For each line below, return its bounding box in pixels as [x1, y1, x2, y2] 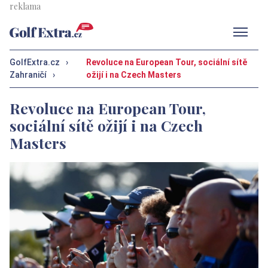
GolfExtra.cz [10, 57, 60, 67]
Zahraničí [10, 70, 47, 80]
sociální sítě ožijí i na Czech [10, 115, 203, 135]
